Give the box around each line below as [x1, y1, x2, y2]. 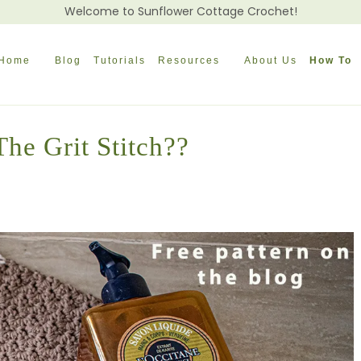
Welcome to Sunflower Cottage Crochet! [64, 3, 297, 19]
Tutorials [93, 55, 147, 66]
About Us [244, 55, 298, 66]
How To [309, 55, 353, 66]
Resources [158, 55, 221, 66]
